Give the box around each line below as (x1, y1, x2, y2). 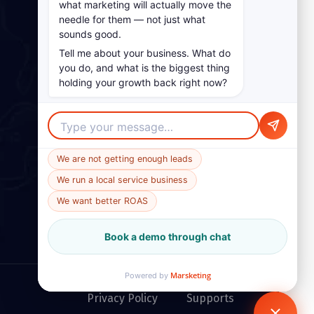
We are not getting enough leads (57, 153, 193, 164)
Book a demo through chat (104, 231, 231, 243)
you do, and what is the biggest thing (59, 62, 230, 74)
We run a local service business (57, 175, 188, 185)
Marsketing (170, 270, 211, 280)
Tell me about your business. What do (59, 47, 231, 59)
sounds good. (59, 28, 121, 40)
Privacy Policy (87, 292, 158, 306)
